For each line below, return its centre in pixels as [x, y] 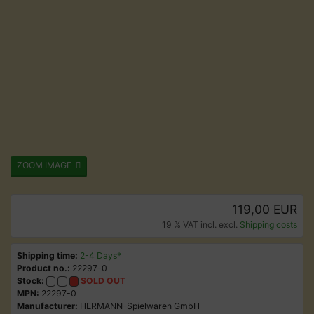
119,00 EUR [265, 209]
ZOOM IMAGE [46, 165]
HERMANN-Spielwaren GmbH [140, 306]
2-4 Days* [101, 255]
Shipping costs [268, 225]
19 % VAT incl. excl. [201, 225]
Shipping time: [47, 255]
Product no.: [43, 268]
